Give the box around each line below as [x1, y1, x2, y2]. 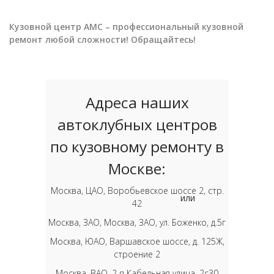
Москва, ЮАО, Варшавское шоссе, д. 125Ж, [50, 235, 224, 247]
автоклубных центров [57, 114, 217, 135]
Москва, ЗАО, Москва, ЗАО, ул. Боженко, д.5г [48, 217, 226, 228]
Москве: [108, 158, 166, 179]
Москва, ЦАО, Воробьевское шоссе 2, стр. [50, 185, 224, 196]
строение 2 [114, 248, 160, 260]
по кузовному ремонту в [50, 136, 224, 157]
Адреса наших [85, 92, 189, 113]
